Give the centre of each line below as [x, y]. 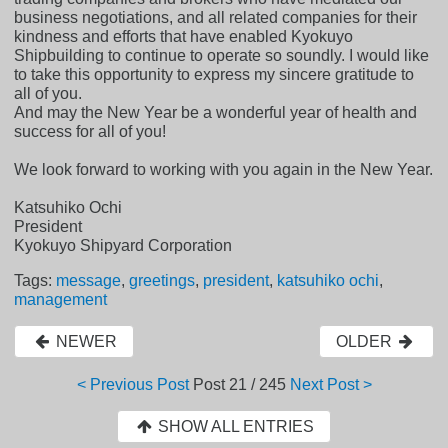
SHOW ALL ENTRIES [234, 427]
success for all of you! [90, 132]
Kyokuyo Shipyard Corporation [123, 246]
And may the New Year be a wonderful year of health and [216, 113]
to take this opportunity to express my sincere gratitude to [214, 75]
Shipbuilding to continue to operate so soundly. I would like [222, 56]
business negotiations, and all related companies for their [216, 18]
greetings [162, 281]
